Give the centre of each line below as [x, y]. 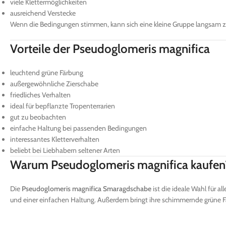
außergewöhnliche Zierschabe [54, 83]
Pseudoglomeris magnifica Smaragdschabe [87, 188]
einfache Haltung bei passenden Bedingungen [78, 128]
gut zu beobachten [38, 117]
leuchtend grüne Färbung [47, 72]
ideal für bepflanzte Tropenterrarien [63, 106]
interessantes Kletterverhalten [55, 139]
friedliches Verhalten [40, 95]
